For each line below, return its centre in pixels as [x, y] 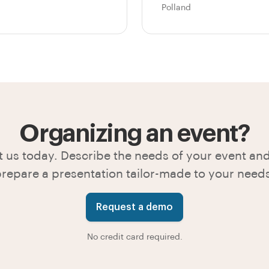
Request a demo [134, 207]
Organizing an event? [134, 134]
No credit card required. [134, 237]
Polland [176, 8]
